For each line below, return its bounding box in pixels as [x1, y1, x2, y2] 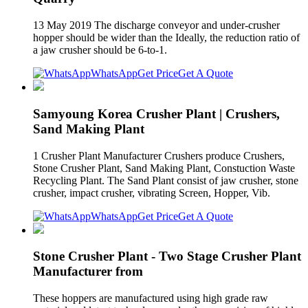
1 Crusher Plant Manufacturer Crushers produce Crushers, [33, 149, 285, 162]
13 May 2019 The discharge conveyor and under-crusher [33, 19, 280, 32]
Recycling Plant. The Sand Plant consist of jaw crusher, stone [33, 174, 298, 186]
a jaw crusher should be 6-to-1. [33, 44, 167, 56]
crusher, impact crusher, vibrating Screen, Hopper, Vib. [33, 186, 270, 199]
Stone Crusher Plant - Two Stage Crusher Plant [33, 249, 301, 264]
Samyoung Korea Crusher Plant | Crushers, [33, 106, 280, 121]
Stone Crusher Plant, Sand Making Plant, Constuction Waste [33, 162, 295, 174]
